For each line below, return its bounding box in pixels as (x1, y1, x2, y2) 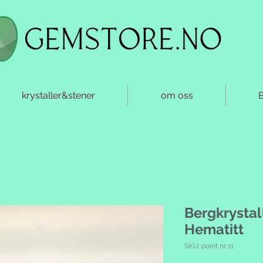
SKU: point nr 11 (184, 242, 234, 251)
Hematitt (184, 221, 244, 238)
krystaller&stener (21, 90, 95, 101)
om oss (160, 90, 193, 101)
